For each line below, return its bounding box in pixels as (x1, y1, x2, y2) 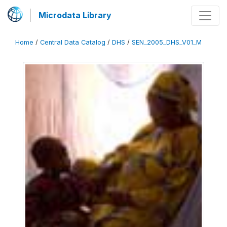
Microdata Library (39, 10, 111, 20)
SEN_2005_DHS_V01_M (132, 39, 202, 46)
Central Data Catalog (40, 39, 105, 46)
